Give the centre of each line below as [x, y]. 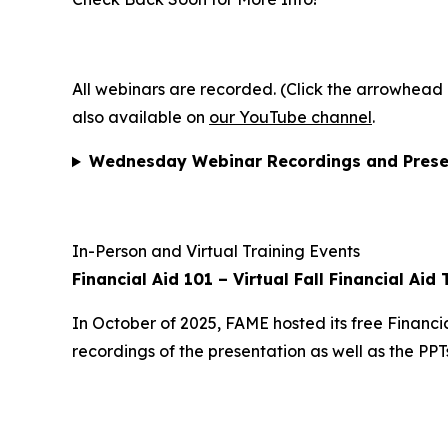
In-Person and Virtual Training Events [216, 251]
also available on [140, 117]
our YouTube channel [290, 117]
